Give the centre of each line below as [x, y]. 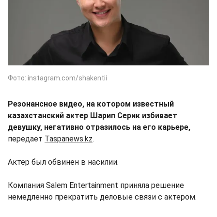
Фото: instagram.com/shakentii [57, 78]
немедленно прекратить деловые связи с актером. [102, 197]
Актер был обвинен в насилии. [63, 162]
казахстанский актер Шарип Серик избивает [93, 115]
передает [26, 139]
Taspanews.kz [69, 139]
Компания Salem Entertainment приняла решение [96, 185]
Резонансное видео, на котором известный [91, 104]
